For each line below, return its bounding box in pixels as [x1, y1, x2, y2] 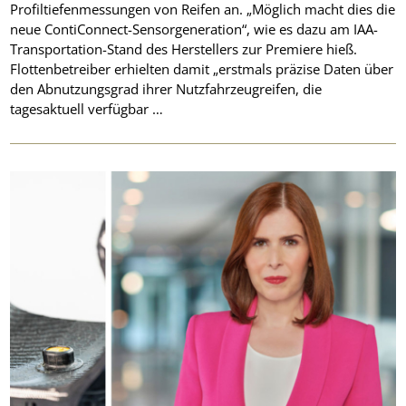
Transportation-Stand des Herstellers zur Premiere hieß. [10, 39, 358, 58]
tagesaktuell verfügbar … [10, 99, 164, 118]
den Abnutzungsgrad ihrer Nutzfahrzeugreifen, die [10, 79, 323, 98]
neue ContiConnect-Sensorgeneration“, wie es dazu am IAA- [10, 19, 379, 38]
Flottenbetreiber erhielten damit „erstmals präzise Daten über [10, 59, 394, 78]
